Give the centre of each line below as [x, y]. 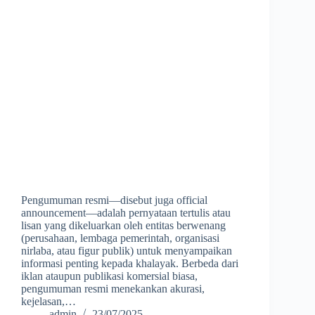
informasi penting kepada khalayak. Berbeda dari [130, 263]
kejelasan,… [49, 301]
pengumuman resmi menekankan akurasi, [113, 288]
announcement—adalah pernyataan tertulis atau [126, 212]
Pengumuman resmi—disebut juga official [114, 200]
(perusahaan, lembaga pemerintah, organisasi [120, 238]
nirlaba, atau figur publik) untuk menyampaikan [127, 250]
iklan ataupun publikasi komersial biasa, [109, 276]
